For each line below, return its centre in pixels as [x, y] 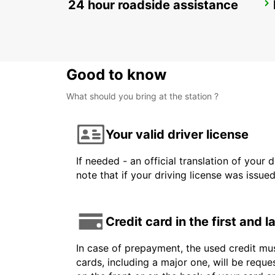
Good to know [116, 75]
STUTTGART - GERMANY [132, 20]
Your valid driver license [177, 134]
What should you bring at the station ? [142, 96]
